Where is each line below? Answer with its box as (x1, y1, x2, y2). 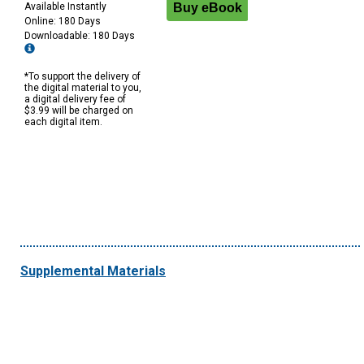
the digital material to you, (24, 82, 141, 94)
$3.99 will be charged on (24, 105, 133, 117)
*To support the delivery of (24, 71, 141, 83)
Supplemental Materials (20, 263, 166, 279)
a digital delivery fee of (24, 93, 126, 106)
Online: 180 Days (24, 15, 101, 28)
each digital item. (24, 116, 102, 128)
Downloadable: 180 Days (24, 30, 137, 42)
